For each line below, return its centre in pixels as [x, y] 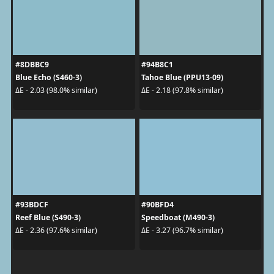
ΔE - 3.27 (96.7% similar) [182, 230]
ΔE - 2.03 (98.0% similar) [56, 90]
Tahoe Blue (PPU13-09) [182, 77]
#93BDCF [31, 204]
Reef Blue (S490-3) [48, 217]
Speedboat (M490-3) [178, 217]
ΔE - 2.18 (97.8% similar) [182, 90]
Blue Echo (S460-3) [48, 77]
